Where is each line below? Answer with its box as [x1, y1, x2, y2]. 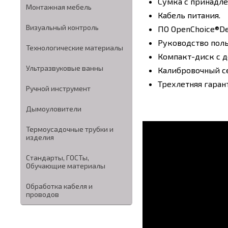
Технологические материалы [26, 43, 123, 52]
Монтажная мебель [26, 3, 92, 11]
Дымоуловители [26, 104, 81, 113]
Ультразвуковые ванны [26, 64, 103, 72]
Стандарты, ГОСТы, [26, 153, 89, 162]
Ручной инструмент [26, 84, 91, 93]
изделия [26, 133, 54, 141]
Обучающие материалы [26, 161, 105, 170]
